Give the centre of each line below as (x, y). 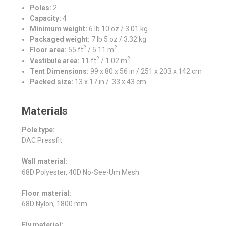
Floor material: (47, 193)
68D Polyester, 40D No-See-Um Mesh (80, 172)
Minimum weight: (59, 29)
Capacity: (46, 18)
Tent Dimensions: (60, 71)
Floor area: (48, 50)
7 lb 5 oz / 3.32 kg (118, 39)
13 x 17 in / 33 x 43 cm (110, 81)
